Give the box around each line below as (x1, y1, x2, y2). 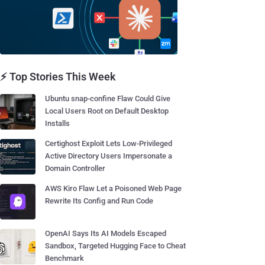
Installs (45, 119, 70, 128)
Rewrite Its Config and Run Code (45, 196, 153, 205)
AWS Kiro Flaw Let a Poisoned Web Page (45, 184, 182, 193)
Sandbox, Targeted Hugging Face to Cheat (45, 241, 186, 250)
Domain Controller (45, 164, 105, 173)
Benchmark (45, 254, 84, 263)
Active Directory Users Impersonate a (45, 151, 172, 160)
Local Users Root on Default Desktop (45, 106, 169, 115)
